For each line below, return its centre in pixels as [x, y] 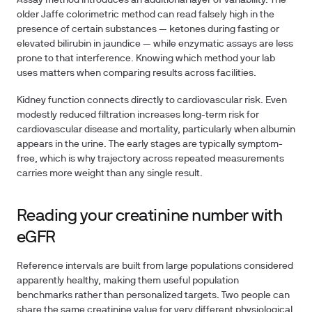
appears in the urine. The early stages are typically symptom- [150, 145]
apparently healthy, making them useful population [128, 281]
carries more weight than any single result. [110, 174]
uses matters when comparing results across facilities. [136, 73]
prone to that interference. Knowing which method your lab [146, 59]
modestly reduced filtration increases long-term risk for [138, 115]
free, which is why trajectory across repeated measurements [150, 159]
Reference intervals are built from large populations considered [155, 266]
